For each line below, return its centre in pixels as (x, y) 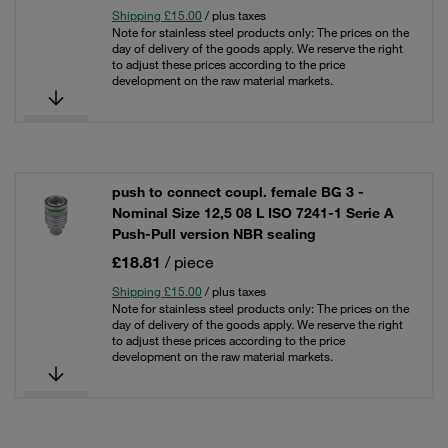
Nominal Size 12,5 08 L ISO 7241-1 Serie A (253, 213)
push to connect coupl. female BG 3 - (238, 192)
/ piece (189, 262)
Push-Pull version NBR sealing (214, 234)
